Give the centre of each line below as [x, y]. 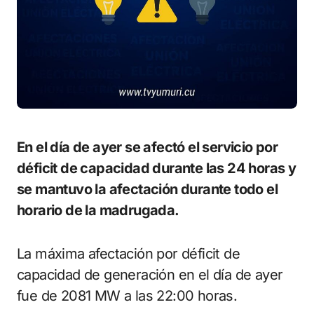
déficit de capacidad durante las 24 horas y [157, 168]
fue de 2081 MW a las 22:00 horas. [127, 296]
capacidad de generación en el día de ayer [150, 275]
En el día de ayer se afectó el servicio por [21, 147]
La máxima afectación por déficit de [128, 254]
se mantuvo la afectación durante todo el [147, 189]
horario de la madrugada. [98, 210]
